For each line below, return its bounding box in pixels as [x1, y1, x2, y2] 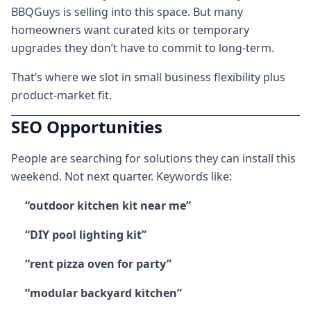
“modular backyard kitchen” [25, 285, 182, 301]
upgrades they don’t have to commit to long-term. [11, 40, 274, 56]
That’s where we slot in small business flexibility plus [11, 69, 285, 85]
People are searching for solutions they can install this [11, 151, 296, 166]
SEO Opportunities [11, 115, 162, 138]
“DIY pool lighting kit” [25, 227, 146, 242]
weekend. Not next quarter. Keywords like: [11, 169, 232, 184]
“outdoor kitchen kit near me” [25, 198, 191, 213]
